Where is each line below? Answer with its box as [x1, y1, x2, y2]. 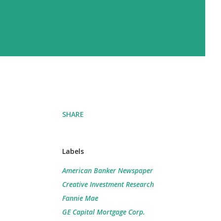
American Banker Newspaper [62, 166, 153, 175]
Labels [62, 147, 84, 156]
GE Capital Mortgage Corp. [62, 207, 145, 217]
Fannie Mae [62, 193, 98, 203]
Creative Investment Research [62, 180, 154, 189]
